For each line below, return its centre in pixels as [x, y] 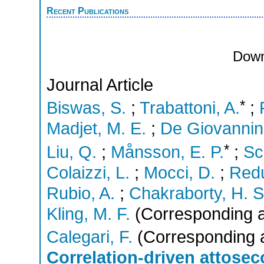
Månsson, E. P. [167, 152]
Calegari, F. [90, 237]
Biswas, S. [86, 108]
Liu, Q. [72, 152]
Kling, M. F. [88, 214]
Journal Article [100, 85]
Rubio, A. [81, 193]
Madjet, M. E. [96, 129]
